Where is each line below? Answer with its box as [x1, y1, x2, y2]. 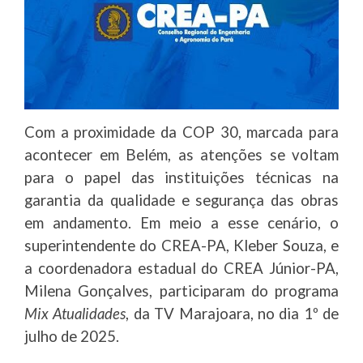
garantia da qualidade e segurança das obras [24, 191, 339, 210]
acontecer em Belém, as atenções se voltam [24, 146, 339, 164]
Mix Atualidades [24, 305, 126, 323]
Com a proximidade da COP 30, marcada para [24, 123, 339, 142]
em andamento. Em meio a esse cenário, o [24, 214, 339, 233]
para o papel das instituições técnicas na [24, 169, 339, 187]
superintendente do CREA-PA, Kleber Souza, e [24, 237, 339, 255]
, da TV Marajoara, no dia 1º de [126, 305, 339, 323]
